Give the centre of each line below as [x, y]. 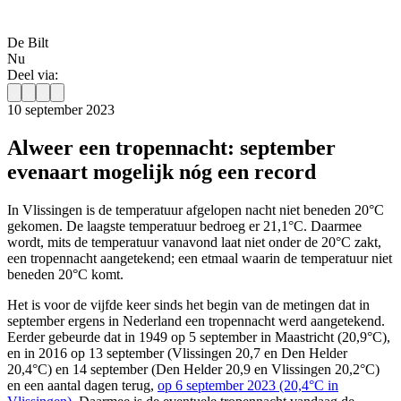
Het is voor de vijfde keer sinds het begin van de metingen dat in [188, 305]
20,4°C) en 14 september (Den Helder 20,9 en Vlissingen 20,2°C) [193, 370]
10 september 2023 [61, 110]
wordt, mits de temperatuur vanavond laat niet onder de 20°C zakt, [194, 243]
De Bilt [28, 43]
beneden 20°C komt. [65, 275]
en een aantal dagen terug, [82, 386]
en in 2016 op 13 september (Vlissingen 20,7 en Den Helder [177, 354]
